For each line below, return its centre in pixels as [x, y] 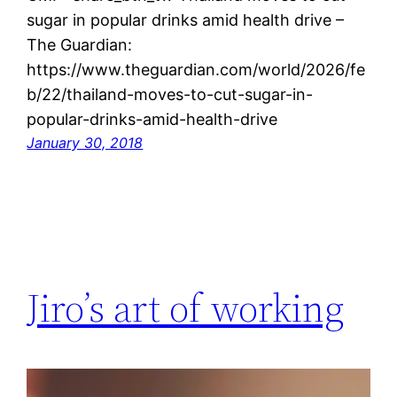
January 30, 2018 [85, 142]
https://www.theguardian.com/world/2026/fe [196, 69]
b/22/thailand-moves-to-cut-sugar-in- [170, 94]
